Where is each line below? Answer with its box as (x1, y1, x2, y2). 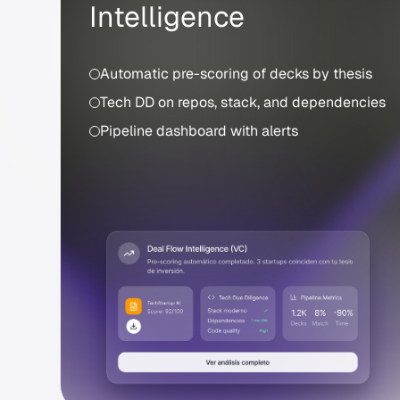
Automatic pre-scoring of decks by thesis (100, 64, 373, 84)
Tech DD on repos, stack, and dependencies (100, 93, 387, 112)
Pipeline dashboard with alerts (100, 121, 299, 141)
